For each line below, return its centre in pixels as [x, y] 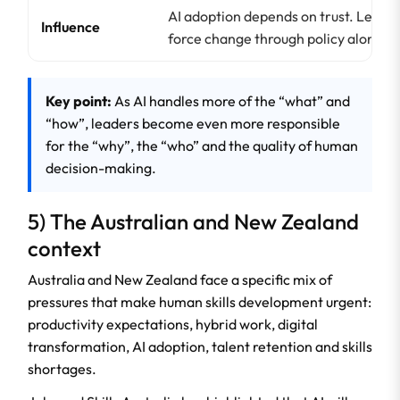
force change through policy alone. [278, 39]
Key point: [79, 101]
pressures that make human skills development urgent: [200, 302]
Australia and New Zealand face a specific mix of [180, 280]
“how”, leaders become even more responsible [193, 124]
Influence [71, 27]
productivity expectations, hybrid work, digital [173, 325]
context [64, 249]
